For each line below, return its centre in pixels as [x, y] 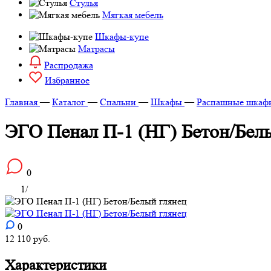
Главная [21, 102]
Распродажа [69, 65]
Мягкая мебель [133, 15]
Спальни [118, 102]
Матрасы [96, 49]
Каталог [69, 102]
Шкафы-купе [122, 37]
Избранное [67, 80]
